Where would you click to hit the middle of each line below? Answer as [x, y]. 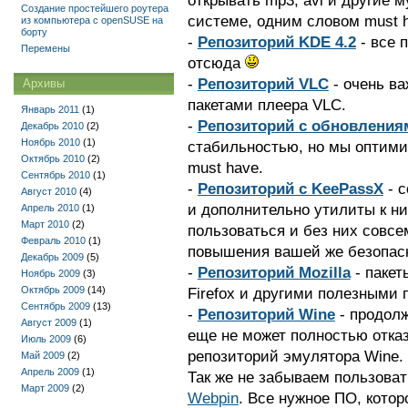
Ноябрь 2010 [51, 142]
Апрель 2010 [50, 208]
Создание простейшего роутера [95, 8]
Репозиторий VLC [263, 84]
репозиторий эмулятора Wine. [295, 357]
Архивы [44, 83]
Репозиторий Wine [266, 315]
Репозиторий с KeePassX [290, 189]
